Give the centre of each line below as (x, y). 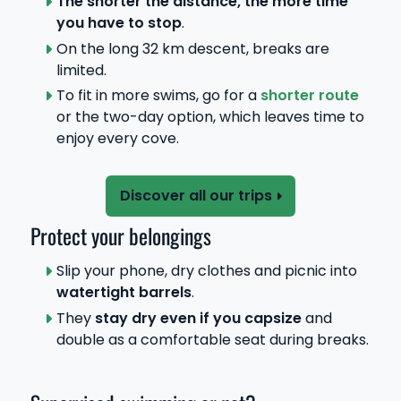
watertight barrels (124, 293)
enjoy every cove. (117, 139)
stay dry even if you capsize (198, 319)
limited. (81, 70)
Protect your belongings (121, 236)
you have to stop (119, 22)
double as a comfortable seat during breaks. (212, 340)
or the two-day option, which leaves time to (210, 117)
